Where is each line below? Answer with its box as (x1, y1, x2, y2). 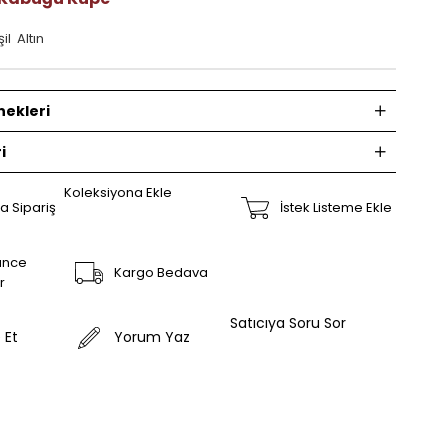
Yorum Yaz (113, 327, 190, 348)
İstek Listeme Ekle (279, 197, 392, 217)
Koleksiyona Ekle (63, 182, 172, 202)
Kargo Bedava (113, 262, 208, 282)
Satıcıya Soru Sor (229, 312, 346, 333)
